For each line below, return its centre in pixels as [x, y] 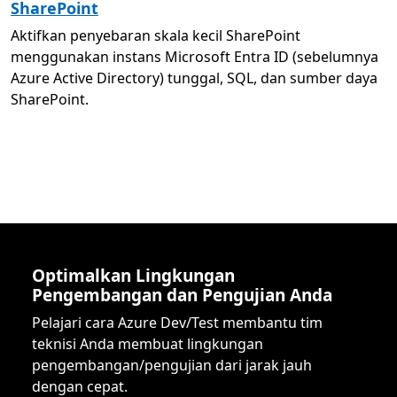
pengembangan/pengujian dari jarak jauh [172, 365]
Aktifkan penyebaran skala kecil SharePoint [156, 35]
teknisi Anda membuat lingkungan [148, 344]
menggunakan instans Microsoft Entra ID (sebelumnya [195, 57]
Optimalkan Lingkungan [133, 276]
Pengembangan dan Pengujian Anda [182, 295]
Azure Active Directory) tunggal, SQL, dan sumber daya [194, 78]
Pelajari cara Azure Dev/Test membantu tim [177, 323]
